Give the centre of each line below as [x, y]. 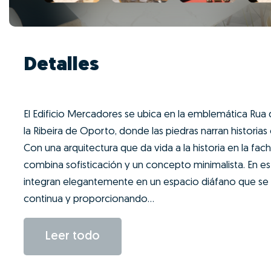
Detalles [61, 66]
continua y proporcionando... [89, 200]
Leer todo [73, 237]
